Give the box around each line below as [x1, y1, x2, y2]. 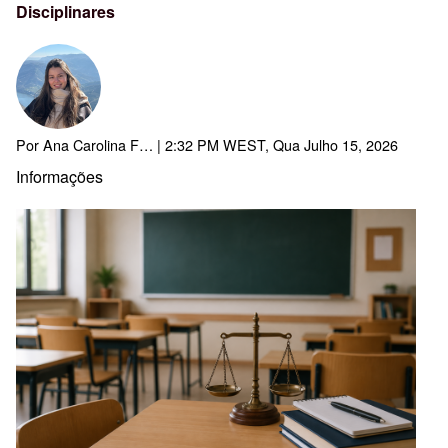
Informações [16, 164, 103, 188]
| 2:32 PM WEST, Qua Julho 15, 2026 [153, 133, 398, 155]
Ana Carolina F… [43, 133, 153, 155]
